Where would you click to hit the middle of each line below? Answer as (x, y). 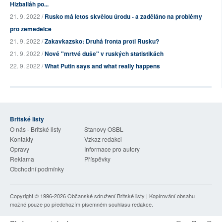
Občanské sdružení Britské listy (106, 196)
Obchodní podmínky (37, 169)
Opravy (20, 149)
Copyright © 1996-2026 (39, 196)
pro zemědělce (31, 29)
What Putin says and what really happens (102, 66)
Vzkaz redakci (103, 139)
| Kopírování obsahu (170, 196)
